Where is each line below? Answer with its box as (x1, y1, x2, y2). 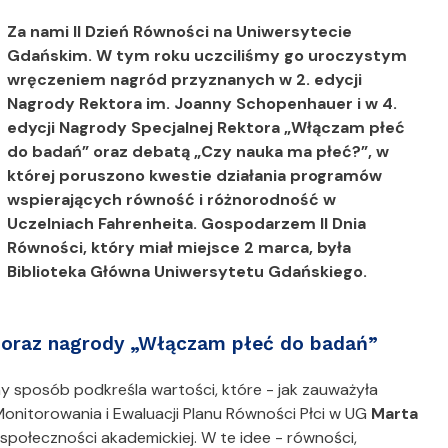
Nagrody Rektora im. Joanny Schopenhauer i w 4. (7, 93, 398, 114)
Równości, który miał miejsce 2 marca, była (7, 237, 352, 258)
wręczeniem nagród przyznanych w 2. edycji (7, 69, 363, 90)
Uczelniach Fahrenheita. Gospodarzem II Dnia (7, 213, 367, 234)
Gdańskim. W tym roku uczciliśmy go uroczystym (7, 45, 408, 66)
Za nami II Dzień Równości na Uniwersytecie (7, 21, 353, 42)
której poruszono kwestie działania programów (7, 165, 383, 186)
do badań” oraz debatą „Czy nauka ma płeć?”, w (7, 141, 390, 162)
